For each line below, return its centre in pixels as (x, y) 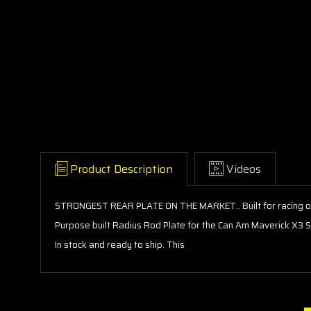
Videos (244, 169)
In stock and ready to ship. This (121, 244)
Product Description (121, 169)
